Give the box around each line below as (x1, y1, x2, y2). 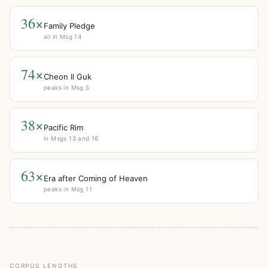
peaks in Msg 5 (44, 84, 90, 92)
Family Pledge (44, 21, 95, 31)
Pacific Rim (44, 123, 83, 133)
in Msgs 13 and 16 (44, 135, 99, 142)
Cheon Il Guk (44, 72, 92, 82)
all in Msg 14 (44, 33, 82, 41)
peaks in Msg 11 (44, 185, 92, 193)
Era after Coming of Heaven (44, 173, 148, 184)
